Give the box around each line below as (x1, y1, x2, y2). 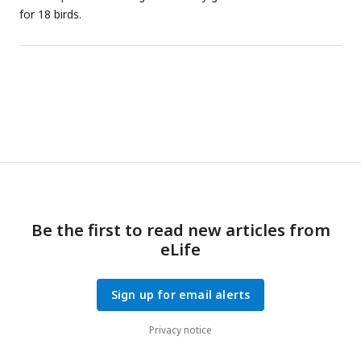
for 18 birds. (19, 6, 81, 22)
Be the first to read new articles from (31, 218, 330, 241)
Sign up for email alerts (110, 286, 251, 302)
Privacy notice (149, 322, 212, 337)
